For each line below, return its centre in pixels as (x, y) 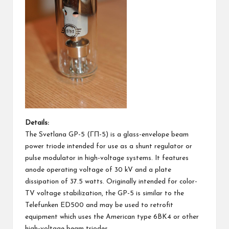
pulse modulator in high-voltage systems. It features (107, 158)
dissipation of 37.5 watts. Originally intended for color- (111, 182)
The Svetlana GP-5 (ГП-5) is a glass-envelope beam (107, 135)
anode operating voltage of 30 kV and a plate (98, 170)
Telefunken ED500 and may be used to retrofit (99, 205)
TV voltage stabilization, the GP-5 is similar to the (105, 194)
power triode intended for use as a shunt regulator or (109, 147)
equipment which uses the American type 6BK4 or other (112, 217)
